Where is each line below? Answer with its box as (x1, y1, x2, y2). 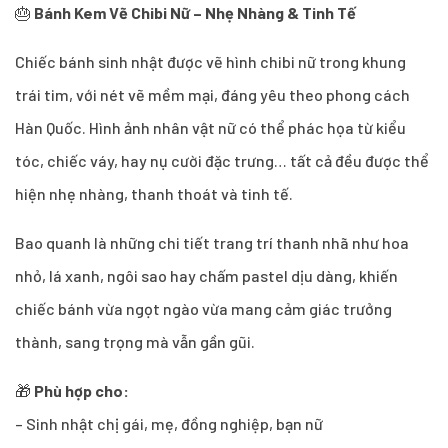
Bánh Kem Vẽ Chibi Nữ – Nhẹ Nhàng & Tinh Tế (34, 2, 356, 22)
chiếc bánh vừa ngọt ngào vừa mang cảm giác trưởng (15, 298, 392, 318)
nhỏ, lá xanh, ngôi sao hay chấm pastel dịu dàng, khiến (15, 265, 398, 285)
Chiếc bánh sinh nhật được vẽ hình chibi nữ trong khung (15, 51, 406, 71)
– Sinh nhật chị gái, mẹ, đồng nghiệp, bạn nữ (15, 413, 323, 433)
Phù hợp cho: (34, 380, 129, 400)
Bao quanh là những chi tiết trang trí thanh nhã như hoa (15, 232, 409, 252)
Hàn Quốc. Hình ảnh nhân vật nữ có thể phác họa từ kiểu (15, 117, 406, 137)
